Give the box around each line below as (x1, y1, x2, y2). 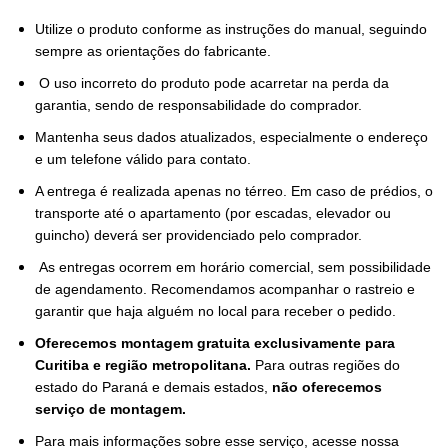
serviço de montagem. (35, 401, 186, 418)
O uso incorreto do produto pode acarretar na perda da (35, 75, 389, 92)
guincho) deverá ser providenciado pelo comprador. (35, 227, 362, 244)
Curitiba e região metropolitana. (35, 357, 251, 374)
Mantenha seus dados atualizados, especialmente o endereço (35, 129, 428, 146)
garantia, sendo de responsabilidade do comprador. (35, 97, 362, 114)
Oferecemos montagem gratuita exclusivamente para (35, 335, 395, 352)
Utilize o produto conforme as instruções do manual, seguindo (35, 21, 427, 38)
